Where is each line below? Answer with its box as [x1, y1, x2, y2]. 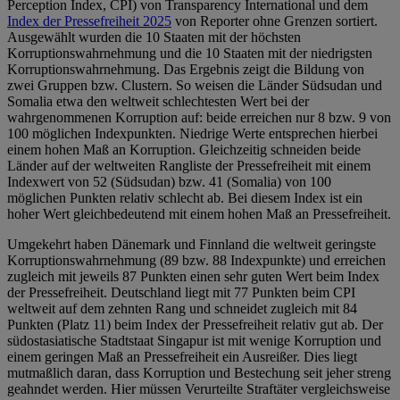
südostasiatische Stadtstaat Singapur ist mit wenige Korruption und [7, 333, 381, 349]
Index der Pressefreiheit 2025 [7, 13, 171, 29]
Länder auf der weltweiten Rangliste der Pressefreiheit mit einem [7, 158, 371, 174]
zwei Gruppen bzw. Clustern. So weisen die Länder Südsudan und [7, 78, 382, 94]
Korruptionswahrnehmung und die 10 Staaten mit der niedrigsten [7, 46, 372, 62]
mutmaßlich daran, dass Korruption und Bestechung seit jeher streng [7, 365, 391, 381]
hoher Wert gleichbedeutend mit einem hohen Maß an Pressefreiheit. [7, 206, 391, 222]
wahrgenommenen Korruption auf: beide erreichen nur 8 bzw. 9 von [7, 110, 391, 126]
